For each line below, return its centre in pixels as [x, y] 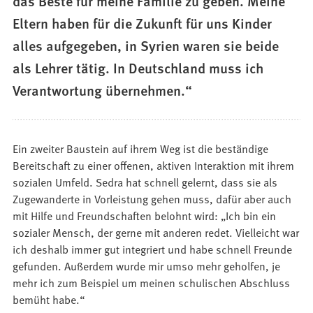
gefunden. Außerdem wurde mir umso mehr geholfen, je [147, 266]
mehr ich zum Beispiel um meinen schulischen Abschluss [152, 283]
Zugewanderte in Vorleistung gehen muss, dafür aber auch [152, 199]
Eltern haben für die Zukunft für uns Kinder [143, 23]
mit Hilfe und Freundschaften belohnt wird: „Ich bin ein [145, 216]
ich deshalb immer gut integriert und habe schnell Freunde [153, 249]
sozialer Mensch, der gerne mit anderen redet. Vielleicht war [156, 232]
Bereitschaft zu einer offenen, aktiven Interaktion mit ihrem [154, 165]
